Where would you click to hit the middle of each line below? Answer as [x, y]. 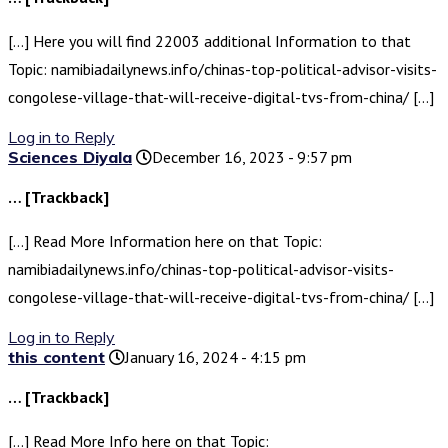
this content [56, 357]
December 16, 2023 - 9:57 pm [252, 157]
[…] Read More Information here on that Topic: [165, 241]
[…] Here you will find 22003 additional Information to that [209, 41]
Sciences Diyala [70, 157]
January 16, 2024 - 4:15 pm [215, 357]
